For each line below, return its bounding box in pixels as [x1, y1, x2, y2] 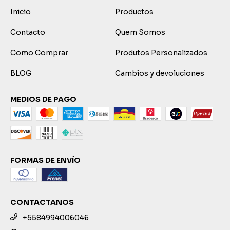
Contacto [10, 27, 45, 37]
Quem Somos [115, 27, 165, 37]
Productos [115, 7, 154, 16]
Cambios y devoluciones [115, 68, 204, 78]
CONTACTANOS [10, 197, 74, 207]
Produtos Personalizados [115, 48, 207, 57]
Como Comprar [10, 48, 68, 57]
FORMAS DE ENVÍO [10, 155, 81, 165]
